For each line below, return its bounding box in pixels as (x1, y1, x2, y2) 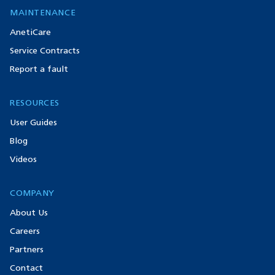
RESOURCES (10, 97, 60, 108)
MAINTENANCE (10, 7, 76, 18)
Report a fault (10, 63, 68, 74)
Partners (10, 244, 44, 255)
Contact (10, 262, 43, 273)
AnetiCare (10, 26, 51, 37)
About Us (10, 207, 48, 218)
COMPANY (10, 187, 55, 198)
